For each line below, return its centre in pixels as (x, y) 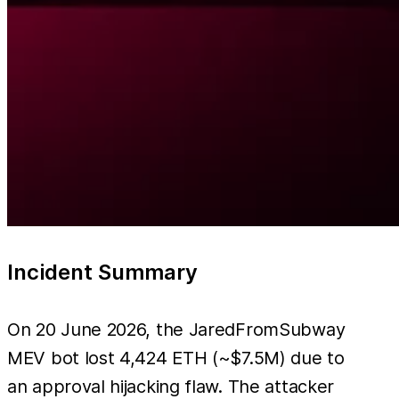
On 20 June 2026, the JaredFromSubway (176, 329)
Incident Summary (102, 272)
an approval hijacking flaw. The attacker (171, 386)
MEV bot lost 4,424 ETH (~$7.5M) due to (176, 358)
